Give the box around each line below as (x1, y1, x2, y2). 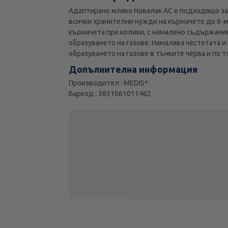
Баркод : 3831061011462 (69, 90, 152, 98)
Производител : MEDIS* (69, 79, 149, 88)
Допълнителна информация (69, 64, 198, 75)
